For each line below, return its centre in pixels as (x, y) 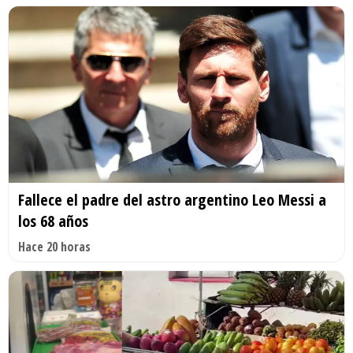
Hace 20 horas (54, 246)
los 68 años (53, 221)
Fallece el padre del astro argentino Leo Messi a (172, 199)
